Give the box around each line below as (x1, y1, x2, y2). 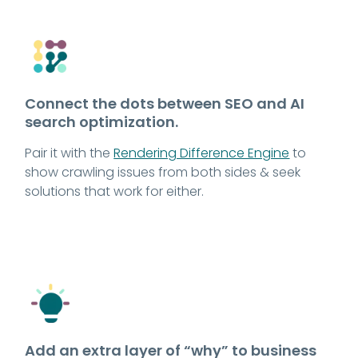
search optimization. (25, 111, 179, 132)
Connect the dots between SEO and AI (25, 93, 305, 113)
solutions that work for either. (25, 181, 205, 201)
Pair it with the (25, 143, 114, 162)
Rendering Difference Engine (113, 143, 290, 162)
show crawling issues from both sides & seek (25, 162, 301, 181)
